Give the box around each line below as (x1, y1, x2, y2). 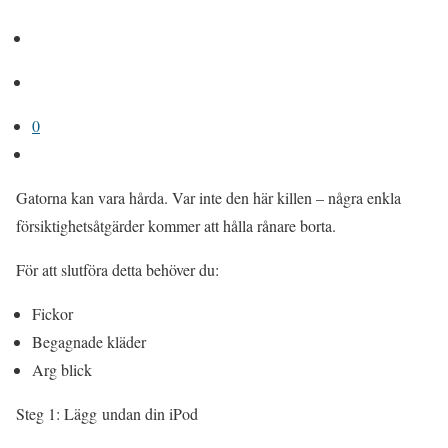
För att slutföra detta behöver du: (16, 259, 219, 280)
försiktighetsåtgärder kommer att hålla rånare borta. (16, 215, 336, 236)
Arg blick (32, 359, 92, 380)
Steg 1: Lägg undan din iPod (16, 403, 198, 424)
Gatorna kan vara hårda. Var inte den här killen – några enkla (16, 187, 401, 208)
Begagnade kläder (32, 331, 146, 352)
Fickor (32, 303, 73, 324)
